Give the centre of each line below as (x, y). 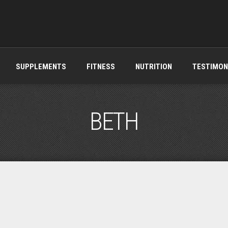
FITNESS (101, 67)
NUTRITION (153, 67)
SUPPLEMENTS (41, 67)
